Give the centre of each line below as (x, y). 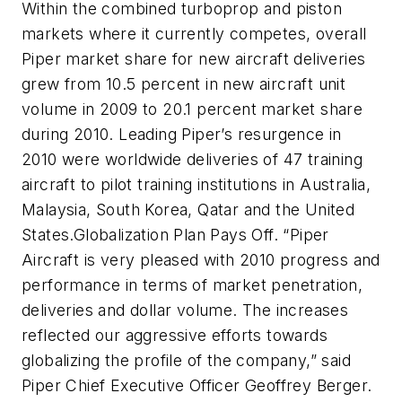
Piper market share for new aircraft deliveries (194, 59)
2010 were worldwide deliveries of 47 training (192, 160)
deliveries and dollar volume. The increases (185, 310)
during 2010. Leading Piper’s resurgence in (182, 135)
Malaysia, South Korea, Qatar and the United (188, 210)
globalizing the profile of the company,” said (186, 361)
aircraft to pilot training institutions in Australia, (197, 185)
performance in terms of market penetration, (192, 285)
